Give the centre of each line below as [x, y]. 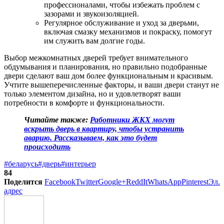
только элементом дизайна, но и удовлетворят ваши [92, 93]
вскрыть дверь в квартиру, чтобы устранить [104, 128]
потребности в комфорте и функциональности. [84, 102]
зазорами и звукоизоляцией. [91, 13]
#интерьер [78, 163]
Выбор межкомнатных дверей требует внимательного [96, 57]
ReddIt [137, 181]
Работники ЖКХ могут [132, 119]
